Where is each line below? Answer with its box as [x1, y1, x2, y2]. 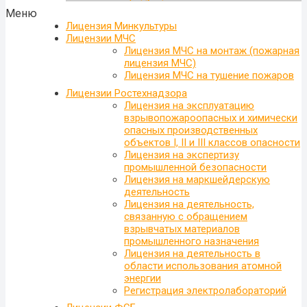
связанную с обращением [124, 210, 247, 223]
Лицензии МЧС [66, 32, 136, 45]
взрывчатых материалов [124, 222, 240, 235]
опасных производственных [124, 123, 258, 136]
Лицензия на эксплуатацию [124, 99, 254, 112]
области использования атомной [124, 259, 282, 272]
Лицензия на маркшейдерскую [124, 173, 270, 186]
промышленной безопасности [124, 160, 267, 173]
